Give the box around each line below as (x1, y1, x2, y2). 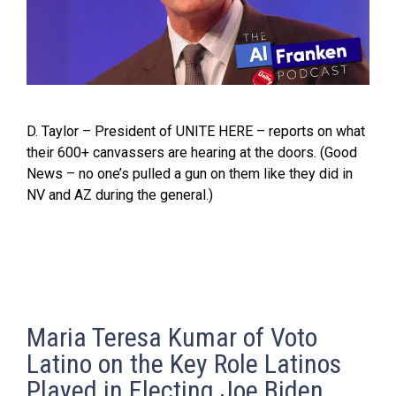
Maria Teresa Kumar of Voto (27, 321, 317, 353)
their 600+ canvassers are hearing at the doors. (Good (27, 143, 357, 161)
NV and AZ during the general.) (27, 186, 213, 203)
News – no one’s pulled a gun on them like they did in (27, 164, 353, 182)
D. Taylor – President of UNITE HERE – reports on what (27, 122, 365, 140)
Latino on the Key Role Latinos (27, 347, 341, 379)
